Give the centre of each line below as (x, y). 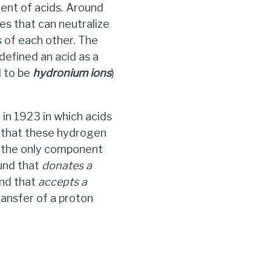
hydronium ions (72, 73)
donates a (67, 165)
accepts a (63, 181)
